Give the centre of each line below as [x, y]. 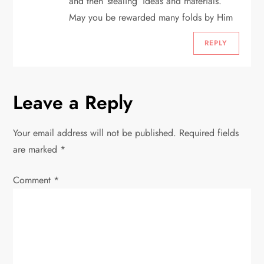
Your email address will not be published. [95, 133]
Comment [34, 180]
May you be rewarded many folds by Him [151, 17]
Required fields [209, 133]
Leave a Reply [73, 102]
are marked [37, 149]
